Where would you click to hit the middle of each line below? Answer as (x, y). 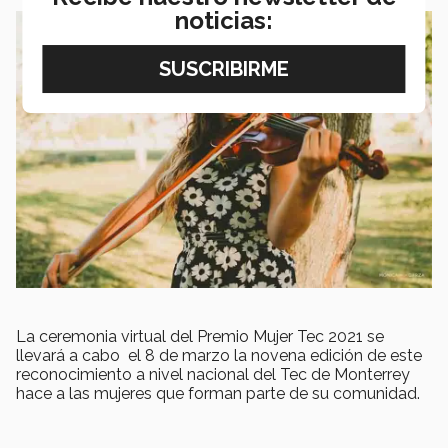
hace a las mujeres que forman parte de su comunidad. (218, 394)
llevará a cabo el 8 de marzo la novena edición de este (219, 356)
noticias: (224, 20)
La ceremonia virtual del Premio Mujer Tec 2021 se (200, 337)
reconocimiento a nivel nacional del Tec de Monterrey (213, 375)
